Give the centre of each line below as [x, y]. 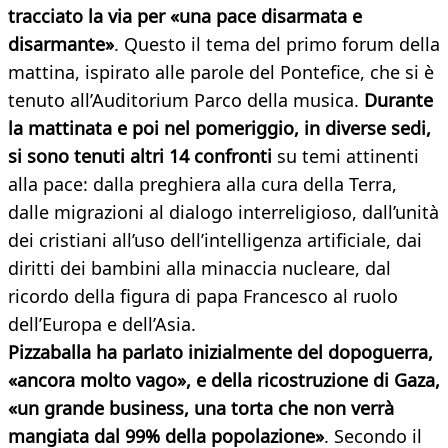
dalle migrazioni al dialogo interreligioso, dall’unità [223, 212]
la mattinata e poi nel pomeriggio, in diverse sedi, [219, 128]
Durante [398, 100]
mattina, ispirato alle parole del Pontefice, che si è [221, 72]
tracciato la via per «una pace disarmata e [185, 16]
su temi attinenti [345, 156]
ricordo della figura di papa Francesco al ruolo [203, 296]
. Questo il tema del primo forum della [277, 44]
